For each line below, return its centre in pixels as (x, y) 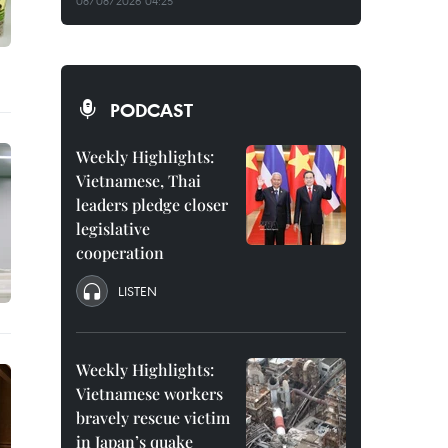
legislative (113, 228)
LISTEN (137, 291)
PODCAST (151, 110)
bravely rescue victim (153, 417)
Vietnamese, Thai (138, 180)
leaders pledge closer (152, 204)
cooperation (120, 252)
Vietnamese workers (149, 393)
